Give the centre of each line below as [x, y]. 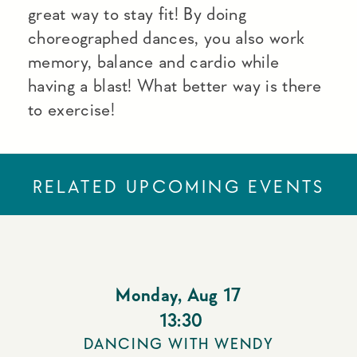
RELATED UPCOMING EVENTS [178, 187]
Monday [147, 295]
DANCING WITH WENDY [178, 344]
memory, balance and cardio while [154, 62]
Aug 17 [214, 295]
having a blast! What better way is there [175, 86]
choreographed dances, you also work [167, 38]
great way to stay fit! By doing [137, 14]
